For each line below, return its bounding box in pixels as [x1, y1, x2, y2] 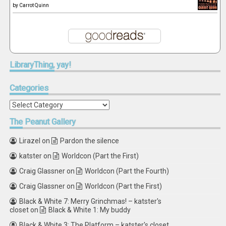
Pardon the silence [60, 137, 120, 145]
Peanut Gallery [23, 117, 76, 127]
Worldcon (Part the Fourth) [85, 167, 169, 175]
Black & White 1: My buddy [48, 206, 131, 214]
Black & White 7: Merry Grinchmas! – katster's [19, 197, 162, 205]
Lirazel [19, 137, 41, 145]
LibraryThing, [10, 60, 55, 70]
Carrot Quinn [19, 3, 49, 8]
